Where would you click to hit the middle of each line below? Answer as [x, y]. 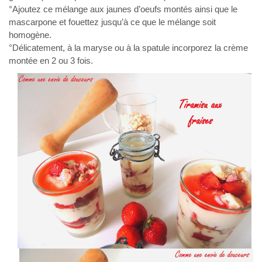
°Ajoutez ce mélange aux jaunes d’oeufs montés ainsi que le [123, 9]
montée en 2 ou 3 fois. [51, 61]
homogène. [30, 35]
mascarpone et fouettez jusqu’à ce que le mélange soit [112, 22]
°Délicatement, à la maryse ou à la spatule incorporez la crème [128, 48]
